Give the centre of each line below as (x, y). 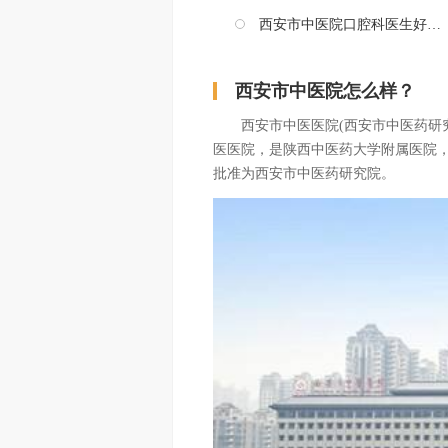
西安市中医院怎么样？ (325, 91)
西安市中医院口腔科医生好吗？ (343, 24)
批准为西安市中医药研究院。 (304, 173)
